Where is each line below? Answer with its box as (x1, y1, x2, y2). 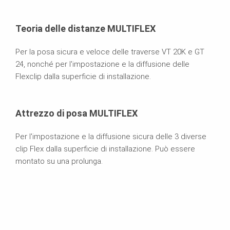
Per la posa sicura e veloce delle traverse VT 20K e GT (15, 47, 204, 57)
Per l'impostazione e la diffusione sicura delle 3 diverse (15, 132, 206, 142)
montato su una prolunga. (15, 157, 103, 166)
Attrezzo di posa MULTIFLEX (15, 108, 138, 119)
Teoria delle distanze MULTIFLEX (15, 23, 156, 34)
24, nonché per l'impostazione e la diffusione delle (15, 60, 189, 69)
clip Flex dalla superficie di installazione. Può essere (15, 144, 195, 154)
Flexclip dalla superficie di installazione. (15, 72, 151, 82)
